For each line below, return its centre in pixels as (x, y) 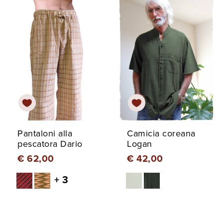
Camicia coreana (161, 133)
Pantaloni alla (45, 133)
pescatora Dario (50, 144)
